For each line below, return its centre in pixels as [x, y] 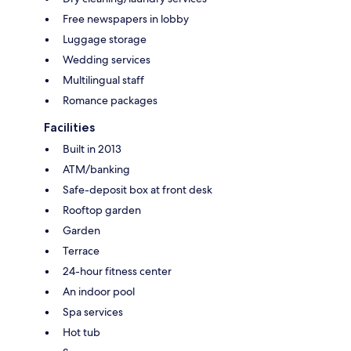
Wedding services [107, 59]
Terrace [81, 250]
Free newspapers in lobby [126, 18]
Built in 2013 [92, 148]
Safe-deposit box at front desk [138, 189]
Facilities [69, 127]
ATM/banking [96, 169]
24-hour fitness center [117, 271]
